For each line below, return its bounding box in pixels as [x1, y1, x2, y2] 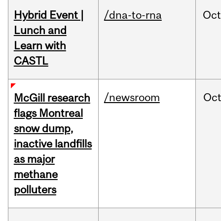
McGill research [13, 91, 90, 105]
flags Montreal [13, 107, 83, 120]
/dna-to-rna [104, 8, 162, 22]
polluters [13, 183, 56, 196]
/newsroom [104, 91, 160, 104]
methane [13, 168, 58, 181]
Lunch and [13, 24, 67, 37]
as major [13, 152, 55, 166]
